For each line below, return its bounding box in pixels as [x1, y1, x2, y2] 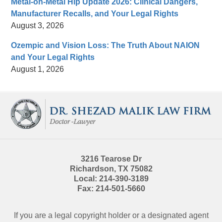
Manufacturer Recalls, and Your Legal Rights [11, 9, 179, 18]
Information [111, 104, 150, 113]
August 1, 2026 [11, 65, 64, 74]
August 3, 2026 [11, 21, 64, 30]
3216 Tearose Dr [80, 155, 142, 164]
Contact [111, 92, 138, 101]
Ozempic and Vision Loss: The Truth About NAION [11, 41, 200, 50]
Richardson [69, 165, 114, 173]
